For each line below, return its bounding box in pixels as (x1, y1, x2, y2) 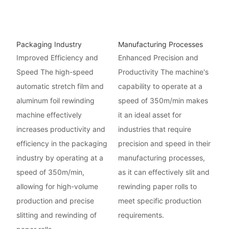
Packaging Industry (16, 40, 82, 49)
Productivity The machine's (118, 67, 209, 77)
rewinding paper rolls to (118, 182, 197, 191)
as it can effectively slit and (118, 168, 210, 177)
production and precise (16, 196, 94, 205)
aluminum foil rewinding (16, 96, 95, 105)
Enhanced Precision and (118, 53, 198, 62)
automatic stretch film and (16, 82, 104, 91)
